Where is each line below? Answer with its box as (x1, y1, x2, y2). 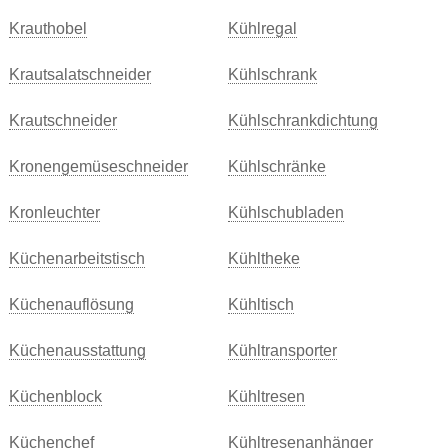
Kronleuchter (8, 204, 100, 221)
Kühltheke (227, 250, 300, 267)
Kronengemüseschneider (8, 158, 188, 175)
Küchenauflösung (8, 296, 134, 313)
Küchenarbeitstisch (8, 250, 145, 267)
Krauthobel (8, 20, 87, 37)
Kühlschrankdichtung (227, 112, 378, 129)
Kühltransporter (227, 342, 337, 359)
